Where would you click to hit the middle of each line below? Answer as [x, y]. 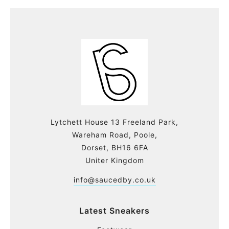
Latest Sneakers [114, 210]
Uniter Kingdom [114, 160]
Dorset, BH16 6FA [114, 147]
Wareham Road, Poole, [114, 134]
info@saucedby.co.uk [114, 179]
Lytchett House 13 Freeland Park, [114, 122]
